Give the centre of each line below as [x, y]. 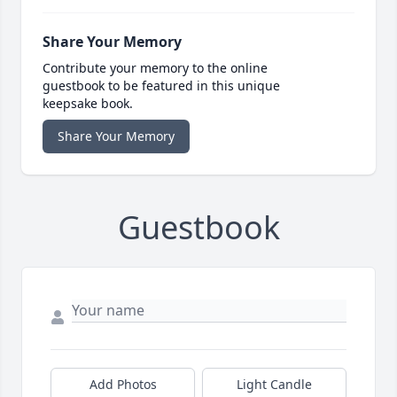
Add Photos [123, 385]
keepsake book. [88, 104]
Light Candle [274, 385]
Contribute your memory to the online [155, 68]
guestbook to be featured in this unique [161, 86]
